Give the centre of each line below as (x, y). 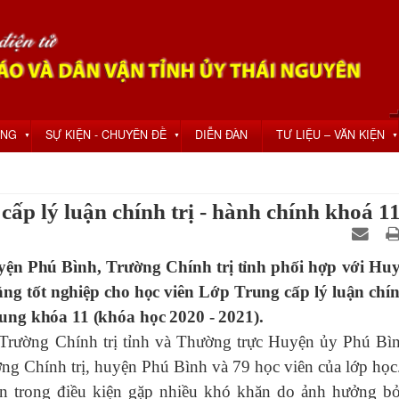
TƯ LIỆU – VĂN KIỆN (330, 134)
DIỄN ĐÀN (221, 134)
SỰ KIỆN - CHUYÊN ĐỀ (106, 134)
